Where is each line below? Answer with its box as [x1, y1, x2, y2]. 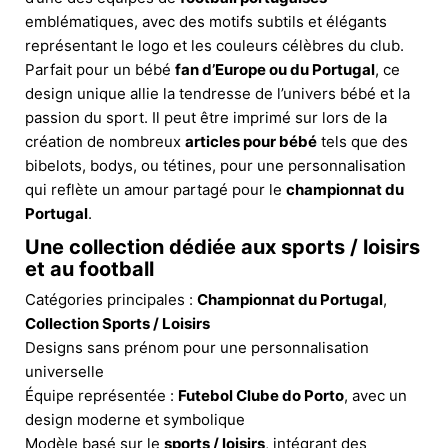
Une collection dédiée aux [25, 234, 281, 259]
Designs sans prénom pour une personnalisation [25, 337, 369, 357]
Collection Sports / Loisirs [25, 313, 210, 333]
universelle [25, 361, 104, 381]
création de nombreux [25, 131, 185, 151]
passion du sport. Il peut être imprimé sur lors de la [25, 107, 387, 127]
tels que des [317, 131, 408, 151]
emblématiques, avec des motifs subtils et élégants [25, 11, 387, 31]
